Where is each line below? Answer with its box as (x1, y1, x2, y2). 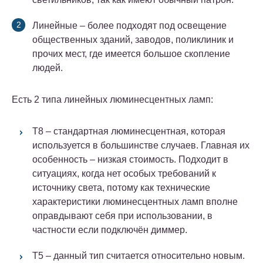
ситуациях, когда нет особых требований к (32, 168, 216, 179)
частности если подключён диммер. (32, 225, 187, 235)
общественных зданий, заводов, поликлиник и (32, 35, 234, 45)
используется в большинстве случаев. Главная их (32, 140, 249, 151)
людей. (32, 63, 63, 73)
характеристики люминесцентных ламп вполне (32, 197, 238, 207)
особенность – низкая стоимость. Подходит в (32, 154, 228, 165)
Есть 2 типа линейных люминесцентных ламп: (12, 95, 213, 105)
